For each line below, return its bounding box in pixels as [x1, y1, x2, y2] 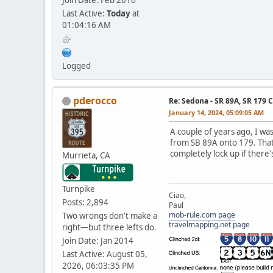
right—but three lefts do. [62, 221, 157, 233]
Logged [62, 60, 91, 71]
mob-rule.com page [169, 209, 235, 220]
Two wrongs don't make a [62, 210, 157, 221]
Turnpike [62, 183, 95, 194]
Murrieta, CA [62, 149, 110, 161]
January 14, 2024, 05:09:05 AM [169, 107, 264, 117]
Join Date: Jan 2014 [62, 235, 133, 246]
